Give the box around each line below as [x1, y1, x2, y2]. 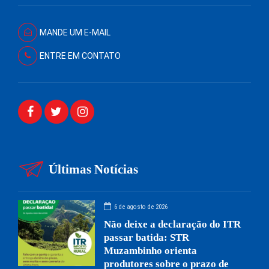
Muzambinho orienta [104, 245, 198, 257]
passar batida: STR [104, 232, 190, 244]
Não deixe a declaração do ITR [104, 219, 241, 231]
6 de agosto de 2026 [114, 203, 168, 211]
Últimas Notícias [49, 162, 139, 177]
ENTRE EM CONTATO [39, 51, 121, 61]
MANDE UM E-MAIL [39, 28, 110, 38]
